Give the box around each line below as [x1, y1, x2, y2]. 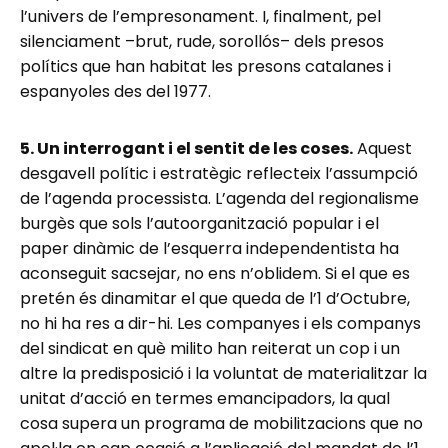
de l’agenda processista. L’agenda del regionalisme [20, 186, 419, 210]
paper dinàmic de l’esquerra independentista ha [20, 236, 399, 260]
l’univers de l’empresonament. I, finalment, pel [20, 4, 381, 28]
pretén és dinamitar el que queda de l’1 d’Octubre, [20, 286, 410, 310]
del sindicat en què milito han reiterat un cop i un [20, 336, 400, 360]
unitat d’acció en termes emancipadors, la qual [20, 386, 390, 410]
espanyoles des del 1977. [20, 79, 211, 103]
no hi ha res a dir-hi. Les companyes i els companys [20, 311, 421, 335]
